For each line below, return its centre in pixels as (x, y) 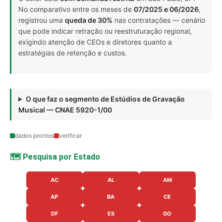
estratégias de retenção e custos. (73, 53)
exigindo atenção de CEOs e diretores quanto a (95, 42)
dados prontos (34, 136)
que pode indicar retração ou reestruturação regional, (105, 31)
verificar (70, 136)
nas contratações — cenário (159, 20)
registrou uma (42, 20)
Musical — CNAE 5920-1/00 (65, 110)
